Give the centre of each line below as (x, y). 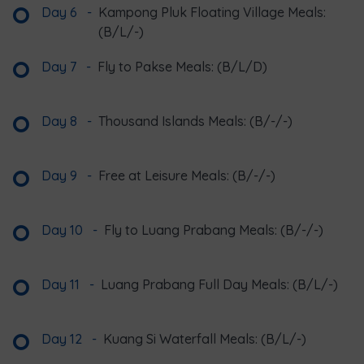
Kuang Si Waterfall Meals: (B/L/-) (205, 339)
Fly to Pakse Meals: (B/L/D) (182, 67)
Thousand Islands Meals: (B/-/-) (195, 121)
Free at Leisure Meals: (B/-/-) (187, 176)
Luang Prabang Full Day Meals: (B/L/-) (219, 285)
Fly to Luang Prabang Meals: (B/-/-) (214, 230)
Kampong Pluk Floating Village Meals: (212, 13)
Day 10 (64, 230)
